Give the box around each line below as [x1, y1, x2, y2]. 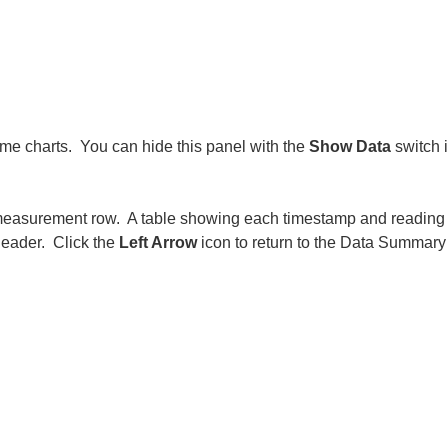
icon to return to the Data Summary [197, 233, 446, 251]
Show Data [309, 137, 391, 155]
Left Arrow [119, 233, 197, 251]
